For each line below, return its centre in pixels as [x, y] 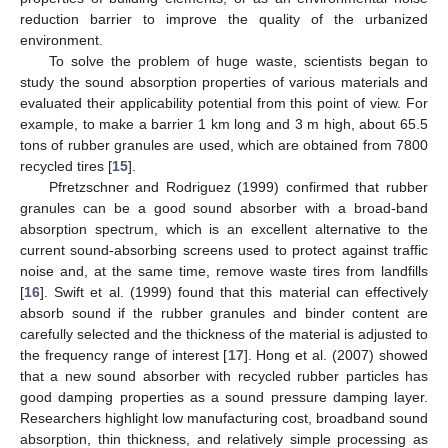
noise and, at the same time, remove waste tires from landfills [224, 270]
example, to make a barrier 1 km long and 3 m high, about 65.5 [224, 123]
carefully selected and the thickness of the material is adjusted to [224, 333]
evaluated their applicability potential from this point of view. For [224, 102]
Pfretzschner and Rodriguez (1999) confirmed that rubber [238, 186]
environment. [61, 39]
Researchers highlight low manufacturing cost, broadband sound [224, 417]
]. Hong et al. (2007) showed [335, 354]
